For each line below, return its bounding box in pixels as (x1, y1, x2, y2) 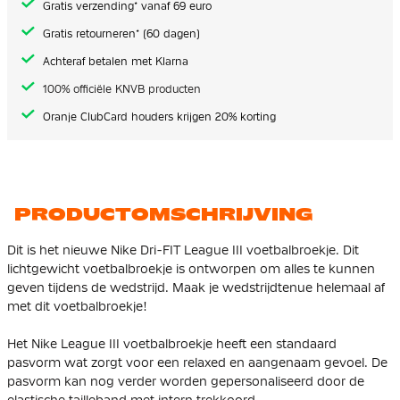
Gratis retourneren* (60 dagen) (43, 27, 200, 40)
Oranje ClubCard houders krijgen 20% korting (43, 110, 276, 123)
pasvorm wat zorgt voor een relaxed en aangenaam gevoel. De (7, 354, 387, 370)
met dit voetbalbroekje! (7, 298, 147, 313)
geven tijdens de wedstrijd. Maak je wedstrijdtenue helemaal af (7, 279, 385, 295)
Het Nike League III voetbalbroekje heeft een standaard (7, 336, 337, 351)
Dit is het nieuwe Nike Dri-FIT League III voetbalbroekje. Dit (7, 242, 359, 257)
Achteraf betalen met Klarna (43, 54, 188, 68)
